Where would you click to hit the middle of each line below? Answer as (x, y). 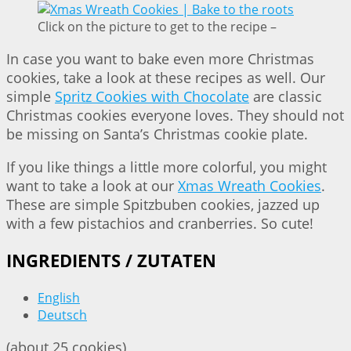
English (59, 298)
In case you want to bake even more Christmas (160, 58)
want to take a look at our (92, 185)
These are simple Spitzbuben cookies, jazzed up (163, 204)
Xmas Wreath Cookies (250, 185)
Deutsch (62, 315)
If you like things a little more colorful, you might (166, 166)
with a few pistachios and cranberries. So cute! (160, 223)
